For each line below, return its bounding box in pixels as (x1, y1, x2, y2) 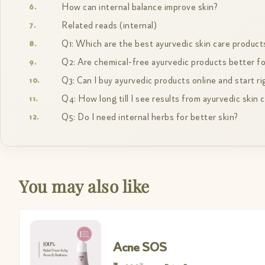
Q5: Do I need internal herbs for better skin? (62, 111, 238, 124)
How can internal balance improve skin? (62, 1, 218, 14)
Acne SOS (113, 239, 167, 256)
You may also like (19, 175, 150, 198)
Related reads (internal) (62, 20, 157, 32)
